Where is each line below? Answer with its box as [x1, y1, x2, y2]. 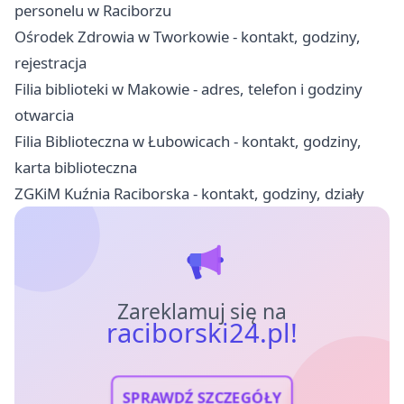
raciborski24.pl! [106, 314, 298, 351]
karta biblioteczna [14, 156, 137, 178]
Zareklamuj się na [116, 297, 288, 326]
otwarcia [14, 104, 74, 125]
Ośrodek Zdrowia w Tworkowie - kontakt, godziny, [14, 25, 361, 47]
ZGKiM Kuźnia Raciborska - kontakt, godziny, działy [14, 182, 364, 204]
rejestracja [14, 51, 87, 73]
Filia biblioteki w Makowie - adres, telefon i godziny [14, 78, 363, 99]
